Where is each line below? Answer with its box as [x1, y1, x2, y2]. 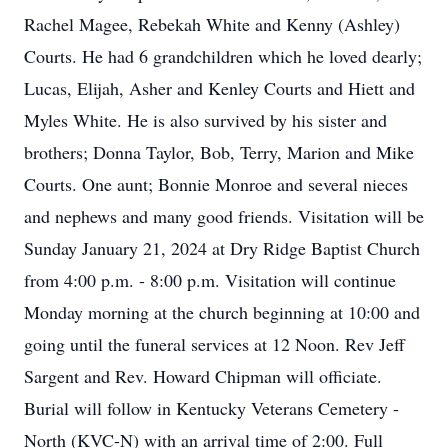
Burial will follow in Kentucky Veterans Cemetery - [24, 396, 399, 420]
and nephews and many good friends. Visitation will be [24, 204, 424, 228]
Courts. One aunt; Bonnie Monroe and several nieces [24, 172, 408, 196]
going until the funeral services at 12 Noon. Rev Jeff [24, 332, 405, 356]
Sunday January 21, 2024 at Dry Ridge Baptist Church [24, 236, 420, 260]
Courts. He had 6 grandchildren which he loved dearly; [24, 44, 422, 68]
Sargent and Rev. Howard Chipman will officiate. [24, 364, 382, 388]
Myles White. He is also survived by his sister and [24, 108, 387, 132]
